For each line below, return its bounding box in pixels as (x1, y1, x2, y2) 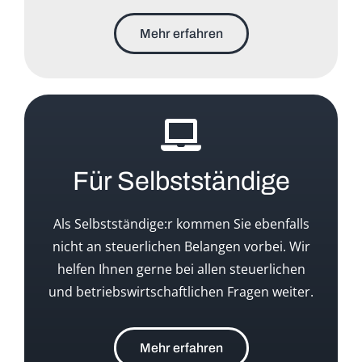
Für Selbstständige (72, 167, 290, 196)
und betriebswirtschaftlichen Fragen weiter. (48, 283, 314, 301)
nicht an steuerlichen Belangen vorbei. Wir (52, 238, 310, 256)
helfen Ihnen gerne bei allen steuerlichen (57, 260, 305, 279)
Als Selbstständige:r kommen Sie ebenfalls (53, 215, 309, 234)
